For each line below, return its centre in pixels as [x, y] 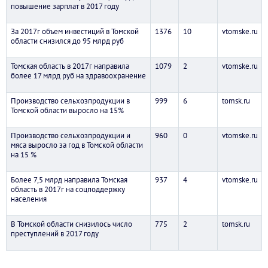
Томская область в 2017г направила [70, 66]
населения [28, 199]
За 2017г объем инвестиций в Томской [74, 32]
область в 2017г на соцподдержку [68, 190]
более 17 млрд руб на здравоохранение [78, 76]
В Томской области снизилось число [71, 224]
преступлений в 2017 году [54, 234]
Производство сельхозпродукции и [70, 136]
